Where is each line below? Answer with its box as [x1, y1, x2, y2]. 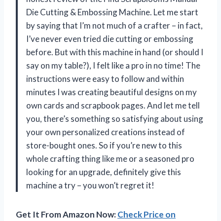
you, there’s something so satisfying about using [26, 113, 203, 124]
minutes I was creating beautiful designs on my [26, 86, 197, 97]
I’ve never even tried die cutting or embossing [26, 33, 193, 44]
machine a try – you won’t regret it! [26, 180, 154, 190]
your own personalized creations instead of [26, 126, 185, 137]
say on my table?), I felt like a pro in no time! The [26, 60, 200, 71]
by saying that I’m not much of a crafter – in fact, [26, 20, 203, 31]
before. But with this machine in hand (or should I [26, 46, 203, 57]
